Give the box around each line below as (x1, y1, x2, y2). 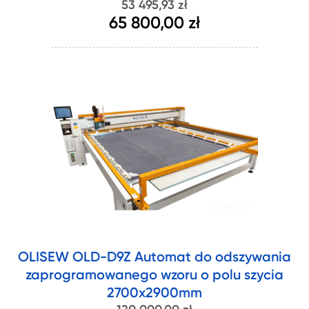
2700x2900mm (107, 287, 202, 301)
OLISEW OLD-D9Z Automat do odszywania (18, 251, 291, 265)
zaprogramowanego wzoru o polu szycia (26, 269, 283, 283)
